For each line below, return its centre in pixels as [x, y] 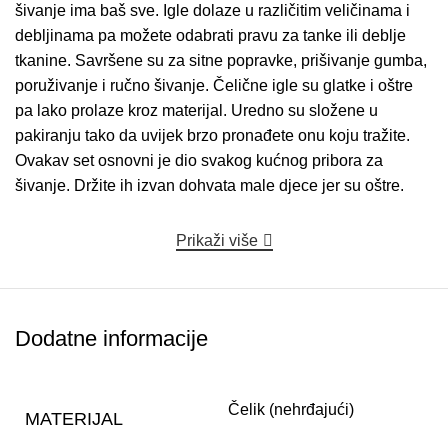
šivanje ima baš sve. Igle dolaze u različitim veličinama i [212, 11]
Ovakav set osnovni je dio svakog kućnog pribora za [199, 161]
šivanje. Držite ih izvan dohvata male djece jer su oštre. [209, 186]
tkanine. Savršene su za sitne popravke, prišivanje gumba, [221, 61]
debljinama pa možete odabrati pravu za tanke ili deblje [210, 36]
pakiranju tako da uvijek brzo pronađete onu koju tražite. [212, 136]
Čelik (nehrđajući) [291, 410]
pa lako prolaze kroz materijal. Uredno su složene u [196, 111]
